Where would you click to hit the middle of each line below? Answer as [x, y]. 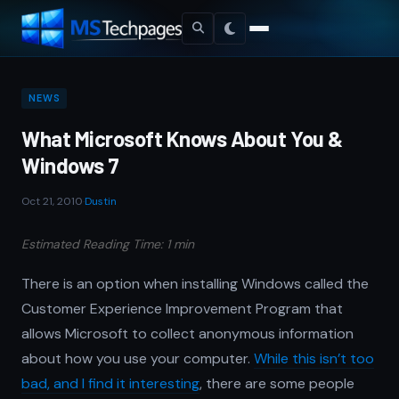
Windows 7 [70, 165]
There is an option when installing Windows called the [195, 284]
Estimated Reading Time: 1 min [108, 244]
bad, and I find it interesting [110, 383]
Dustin [101, 201]
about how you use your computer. [138, 358]
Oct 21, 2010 [52, 201]
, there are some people [277, 383]
